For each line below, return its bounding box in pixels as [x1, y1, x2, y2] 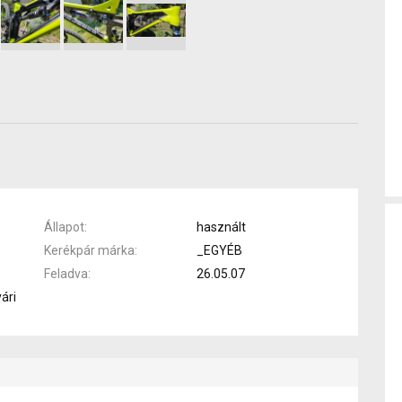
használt [197, 219, 246, 234]
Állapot [44, 219, 84, 234]
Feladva [44, 266, 88, 281]
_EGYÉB [197, 242, 242, 258]
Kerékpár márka [44, 242, 135, 258]
